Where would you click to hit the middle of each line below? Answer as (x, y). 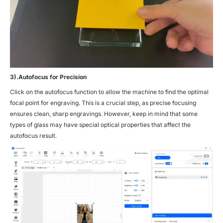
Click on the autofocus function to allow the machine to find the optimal (109, 92)
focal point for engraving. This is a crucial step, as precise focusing (103, 103)
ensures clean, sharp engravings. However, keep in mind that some (104, 113)
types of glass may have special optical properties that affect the (100, 124)
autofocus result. (33, 135)
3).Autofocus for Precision (48, 77)
